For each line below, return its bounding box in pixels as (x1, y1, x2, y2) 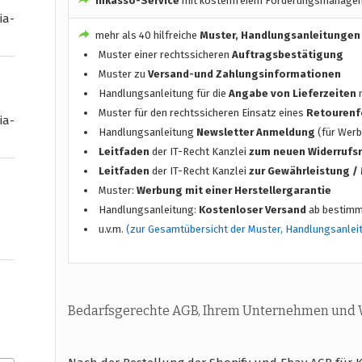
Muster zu (99, 67, 149, 80)
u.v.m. (99, 222, 127, 235)
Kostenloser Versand (199, 203, 307, 216)
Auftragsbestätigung (232, 48, 344, 61)
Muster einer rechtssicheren (99, 48, 233, 61)
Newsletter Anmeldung (196, 125, 318, 138)
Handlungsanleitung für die (99, 86, 229, 99)
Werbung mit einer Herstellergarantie (137, 183, 332, 196)
